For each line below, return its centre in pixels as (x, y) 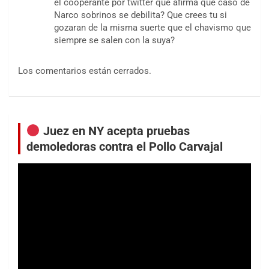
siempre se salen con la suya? (114, 41)
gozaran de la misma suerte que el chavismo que (153, 28)
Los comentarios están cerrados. (85, 71)
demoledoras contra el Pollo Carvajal (125, 147)
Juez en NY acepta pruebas (115, 131)
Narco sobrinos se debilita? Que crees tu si (141, 15)
